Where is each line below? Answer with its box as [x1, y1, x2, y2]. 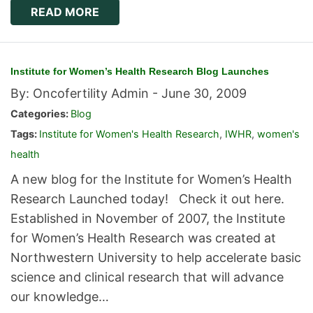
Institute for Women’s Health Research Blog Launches [10, 66, 269, 78]
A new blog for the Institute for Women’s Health [10, 172, 292, 187]
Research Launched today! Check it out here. [10, 191, 284, 207]
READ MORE [31, 5, 99, 20]
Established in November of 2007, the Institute [10, 211, 285, 226]
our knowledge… [10, 289, 109, 305]
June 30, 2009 [161, 86, 247, 101]
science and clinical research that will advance [10, 270, 284, 285]
